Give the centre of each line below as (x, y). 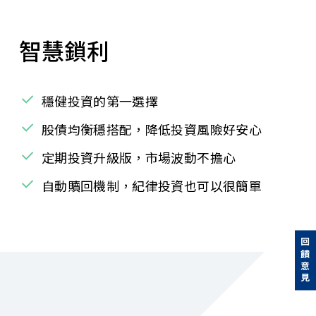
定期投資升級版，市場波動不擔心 (139, 158)
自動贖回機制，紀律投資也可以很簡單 (151, 186)
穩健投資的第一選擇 (100, 101)
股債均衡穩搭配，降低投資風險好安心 (151, 129)
